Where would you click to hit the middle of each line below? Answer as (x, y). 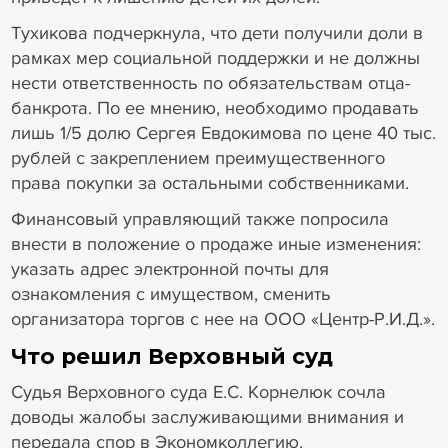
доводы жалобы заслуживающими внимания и (207, 417)
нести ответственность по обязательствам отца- (210, 83)
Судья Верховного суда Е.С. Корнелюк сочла (198, 392)
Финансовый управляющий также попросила (199, 218)
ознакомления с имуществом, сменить (170, 293)
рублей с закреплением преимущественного (197, 158)
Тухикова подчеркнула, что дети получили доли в (216, 33)
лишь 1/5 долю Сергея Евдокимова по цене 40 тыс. (223, 133)
